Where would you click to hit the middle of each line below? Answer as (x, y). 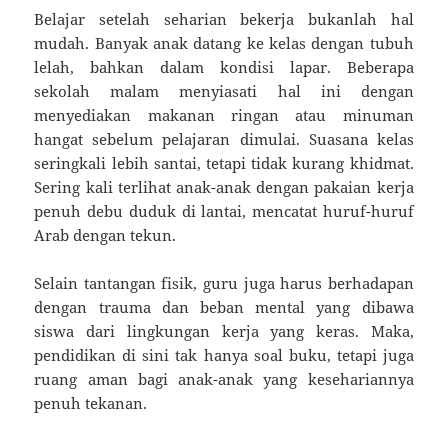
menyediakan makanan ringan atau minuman (224, 114)
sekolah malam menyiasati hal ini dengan (224, 90)
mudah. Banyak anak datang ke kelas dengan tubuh (224, 42)
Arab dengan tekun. (105, 234)
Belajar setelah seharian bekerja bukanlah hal (224, 18)
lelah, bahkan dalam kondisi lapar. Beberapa (224, 66)
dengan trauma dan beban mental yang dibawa (224, 306)
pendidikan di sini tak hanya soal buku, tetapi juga (224, 354)
